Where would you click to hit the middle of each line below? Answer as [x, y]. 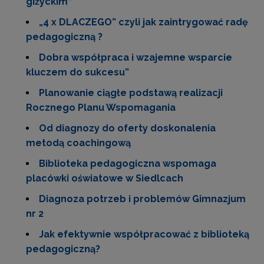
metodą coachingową [78, 143]
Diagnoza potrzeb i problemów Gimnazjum [142, 199]
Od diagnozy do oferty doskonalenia [127, 128]
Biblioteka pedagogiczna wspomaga [128, 164]
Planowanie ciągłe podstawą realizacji [131, 93]
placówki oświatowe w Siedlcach [105, 178]
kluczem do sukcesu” [77, 72]
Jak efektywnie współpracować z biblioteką [144, 234]
